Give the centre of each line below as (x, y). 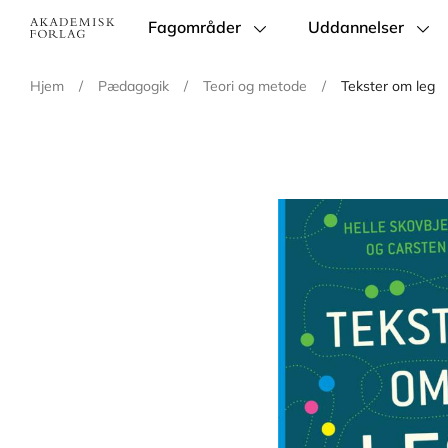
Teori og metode (255, 86)
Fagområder (195, 27)
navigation (181, 55)
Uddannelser (356, 27)
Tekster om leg (388, 86)
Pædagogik (133, 86)
